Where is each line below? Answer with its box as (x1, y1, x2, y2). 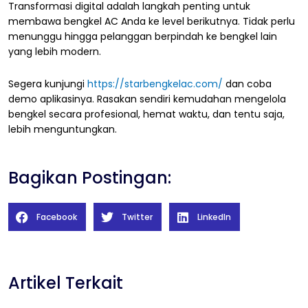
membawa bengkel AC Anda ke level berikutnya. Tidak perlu (8, 14, 295, 29)
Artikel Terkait (8, 271, 123, 294)
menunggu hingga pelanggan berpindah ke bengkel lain (8, 30, 277, 44)
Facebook (36, 210, 77, 223)
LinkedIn (197, 210, 231, 223)
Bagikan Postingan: (8, 166, 171, 190)
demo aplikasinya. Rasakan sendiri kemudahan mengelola (8, 91, 286, 106)
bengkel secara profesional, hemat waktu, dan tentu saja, (8, 107, 285, 121)
